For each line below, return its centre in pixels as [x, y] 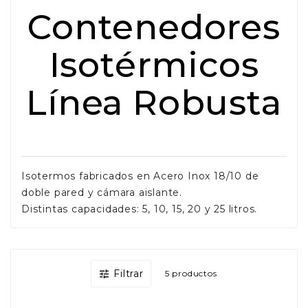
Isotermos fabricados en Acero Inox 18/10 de [140, 176]
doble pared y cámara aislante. [102, 192]
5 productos [191, 273]
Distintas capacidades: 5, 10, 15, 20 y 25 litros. [140, 209]
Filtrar [129, 273]
